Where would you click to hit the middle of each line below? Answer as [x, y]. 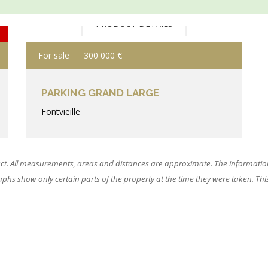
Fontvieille [61, 112]
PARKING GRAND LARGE [100, 93]
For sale [54, 55]
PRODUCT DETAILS [134, 24]
